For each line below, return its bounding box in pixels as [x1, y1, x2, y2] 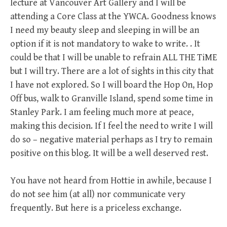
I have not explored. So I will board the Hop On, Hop [10, 80, 213, 90]
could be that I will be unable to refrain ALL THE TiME [10, 52, 217, 63]
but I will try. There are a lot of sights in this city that [10, 66, 214, 77]
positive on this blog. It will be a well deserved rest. [10, 148, 208, 159]
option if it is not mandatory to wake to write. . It [10, 39, 200, 49]
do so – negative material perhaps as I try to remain [10, 134, 212, 145]
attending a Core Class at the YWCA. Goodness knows [10, 11, 216, 22]
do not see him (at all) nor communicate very [10, 189, 185, 200]
